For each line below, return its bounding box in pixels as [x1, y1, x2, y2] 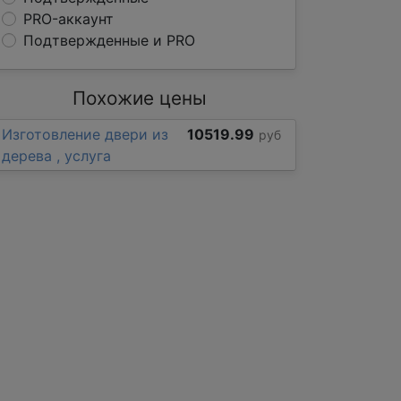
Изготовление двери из [2, 125, 168, 143]
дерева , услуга [2, 147, 111, 165]
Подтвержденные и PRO [23, 31, 195, 49]
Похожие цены [73, 87, 207, 109]
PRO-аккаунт [23, 10, 114, 28]
